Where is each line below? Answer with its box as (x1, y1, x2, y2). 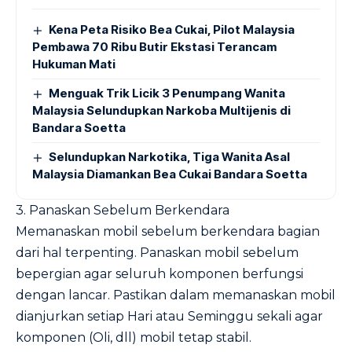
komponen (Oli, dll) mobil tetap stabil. (16, 330, 251, 345)
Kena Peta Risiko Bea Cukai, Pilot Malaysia (49, 22, 295, 37)
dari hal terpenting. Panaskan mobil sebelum (16, 245, 299, 260)
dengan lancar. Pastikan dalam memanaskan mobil (16, 288, 335, 302)
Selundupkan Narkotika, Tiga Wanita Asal (49, 149, 291, 164)
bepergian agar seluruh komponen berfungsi (16, 266, 303, 281)
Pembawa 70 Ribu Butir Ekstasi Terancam (32, 39, 277, 54)
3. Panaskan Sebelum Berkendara (16, 203, 229, 218)
